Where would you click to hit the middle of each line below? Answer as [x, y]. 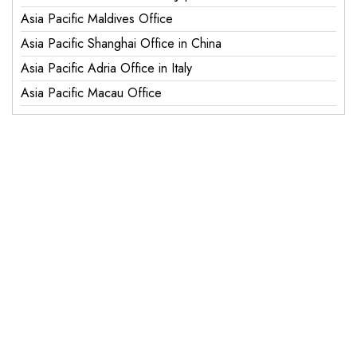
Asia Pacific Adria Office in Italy [106, 68]
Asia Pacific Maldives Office [97, 18]
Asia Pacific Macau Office [91, 92]
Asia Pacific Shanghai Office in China [121, 43]
